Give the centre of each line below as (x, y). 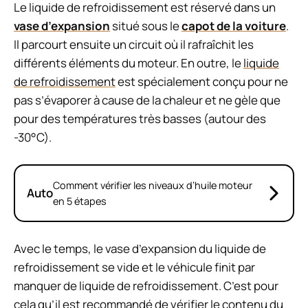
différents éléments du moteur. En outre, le (129, 63)
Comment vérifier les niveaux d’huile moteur (153, 185)
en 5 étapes (80, 201)
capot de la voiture (234, 26)
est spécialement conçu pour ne (202, 82)
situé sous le (146, 26)
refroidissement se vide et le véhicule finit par (134, 267)
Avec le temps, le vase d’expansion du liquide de (140, 249)
